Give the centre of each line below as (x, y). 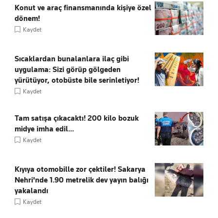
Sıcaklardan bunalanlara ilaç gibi (72, 59)
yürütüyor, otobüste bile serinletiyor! (77, 80)
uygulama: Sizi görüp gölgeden (68, 69)
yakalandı (31, 191)
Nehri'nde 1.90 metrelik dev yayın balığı (82, 180)
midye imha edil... (44, 129)
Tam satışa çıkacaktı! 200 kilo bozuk (77, 118)
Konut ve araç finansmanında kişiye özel (83, 8)
